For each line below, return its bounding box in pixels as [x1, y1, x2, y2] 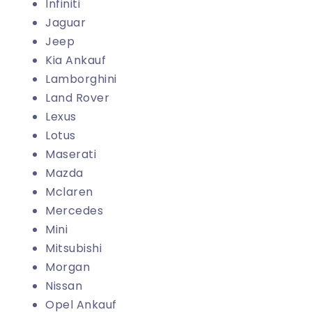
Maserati [45, 146, 96, 163]
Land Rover [45, 90, 109, 107]
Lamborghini [45, 71, 117, 88]
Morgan [45, 259, 90, 276]
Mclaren [45, 184, 93, 201]
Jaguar [45, 15, 86, 31]
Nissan [45, 278, 82, 295]
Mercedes [45, 203, 103, 219]
